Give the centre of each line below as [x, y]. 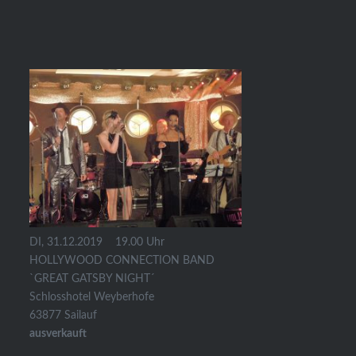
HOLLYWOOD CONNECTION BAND [122, 260]
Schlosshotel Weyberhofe [92, 296]
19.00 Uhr [134, 242]
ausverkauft [58, 333]
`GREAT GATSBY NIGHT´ [93, 278]
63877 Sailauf [64, 315]
